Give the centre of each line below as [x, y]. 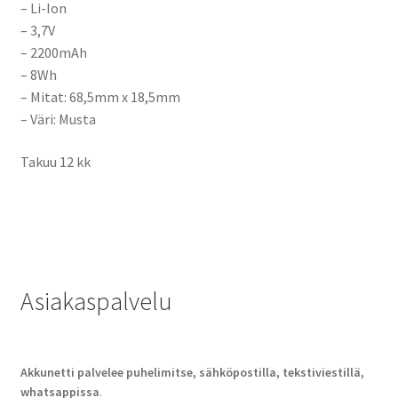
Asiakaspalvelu [96, 302]
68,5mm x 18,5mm [124, 97]
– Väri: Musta [58, 119]
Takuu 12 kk [55, 162]
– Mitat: [44, 97]
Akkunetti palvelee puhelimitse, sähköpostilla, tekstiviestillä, [192, 373]
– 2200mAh [53, 53]
